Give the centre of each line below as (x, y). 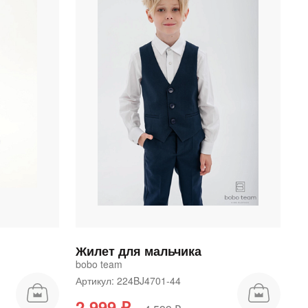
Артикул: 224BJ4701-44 (131, 281)
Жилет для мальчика (138, 251)
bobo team (99, 264)
